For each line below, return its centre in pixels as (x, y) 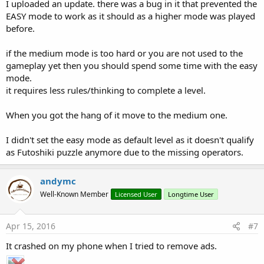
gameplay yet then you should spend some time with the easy (132, 65)
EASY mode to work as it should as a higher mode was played (131, 16)
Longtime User (191, 194)
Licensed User (136, 194)
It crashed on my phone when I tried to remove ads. (111, 245)
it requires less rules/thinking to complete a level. (106, 90)
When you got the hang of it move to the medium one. (117, 115)
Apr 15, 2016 (31, 226)
